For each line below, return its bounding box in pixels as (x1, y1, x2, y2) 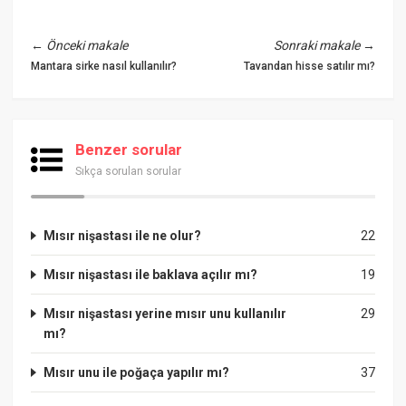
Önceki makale (46, 37, 129, 53)
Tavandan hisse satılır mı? (243, 59, 375, 72)
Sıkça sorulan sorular (75, 164, 182, 178)
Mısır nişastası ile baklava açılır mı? (43, 266, 258, 282)
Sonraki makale (273, 37, 360, 53)
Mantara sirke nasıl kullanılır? (31, 59, 178, 72)
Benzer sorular (75, 140, 183, 159)
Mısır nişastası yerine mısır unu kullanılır (43, 305, 287, 321)
